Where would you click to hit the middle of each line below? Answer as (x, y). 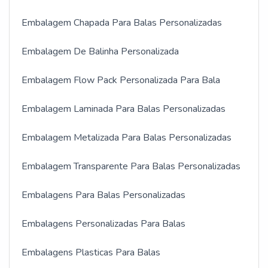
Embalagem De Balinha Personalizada (100, 52)
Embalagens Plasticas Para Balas (91, 253)
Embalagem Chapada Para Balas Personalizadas (122, 23)
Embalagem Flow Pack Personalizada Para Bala (121, 80)
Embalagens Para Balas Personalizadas (103, 195)
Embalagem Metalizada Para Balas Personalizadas (127, 138)
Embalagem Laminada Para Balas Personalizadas (124, 109)
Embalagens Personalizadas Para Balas (103, 224)
